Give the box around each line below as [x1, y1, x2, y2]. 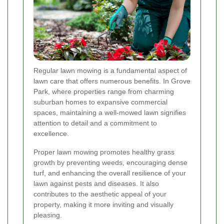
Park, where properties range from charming [33, 87, 174, 96]
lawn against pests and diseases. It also [33, 179, 159, 188]
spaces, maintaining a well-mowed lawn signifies [33, 108, 186, 117]
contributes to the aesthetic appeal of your [33, 190, 166, 198]
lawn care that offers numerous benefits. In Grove [33, 77, 190, 85]
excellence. [33, 129, 69, 138]
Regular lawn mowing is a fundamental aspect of [33, 66, 187, 75]
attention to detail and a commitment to [33, 119, 157, 127]
